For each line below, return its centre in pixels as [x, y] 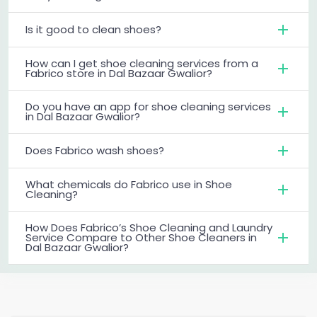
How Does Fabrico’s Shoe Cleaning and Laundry [149, 227]
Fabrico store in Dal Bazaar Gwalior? [119, 73]
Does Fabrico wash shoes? [95, 150]
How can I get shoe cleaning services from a [142, 63]
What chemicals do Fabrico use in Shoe [129, 184]
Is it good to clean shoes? [93, 29]
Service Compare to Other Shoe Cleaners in [141, 237]
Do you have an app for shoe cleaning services [148, 106]
